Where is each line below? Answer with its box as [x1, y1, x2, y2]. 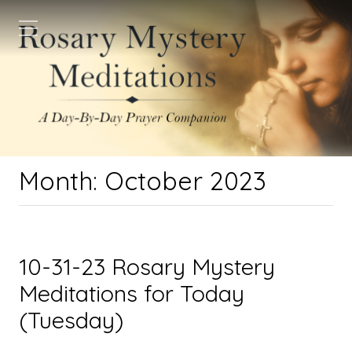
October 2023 [104, 165, 266, 197]
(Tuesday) [19, 306, 123, 335]
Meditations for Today [19, 279, 244, 308]
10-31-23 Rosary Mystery [19, 252, 275, 281]
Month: [19, 165, 104, 197]
